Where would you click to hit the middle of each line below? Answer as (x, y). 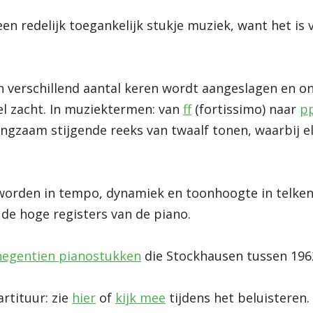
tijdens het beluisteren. (238, 297)
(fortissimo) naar (246, 109)
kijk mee (140, 297)
